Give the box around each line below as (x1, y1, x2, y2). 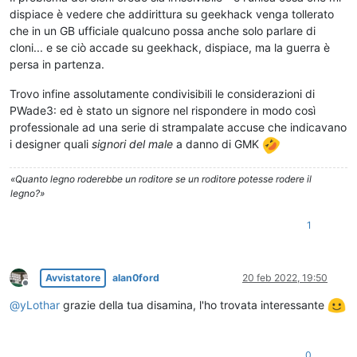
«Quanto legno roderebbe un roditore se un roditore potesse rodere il (10, 172, 312, 185)
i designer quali (10, 136, 92, 151)
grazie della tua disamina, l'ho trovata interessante (60, 297, 328, 312)
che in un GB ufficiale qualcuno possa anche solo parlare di (10, 23, 316, 37)
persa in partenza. (10, 57, 104, 71)
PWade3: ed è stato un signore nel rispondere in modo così (10, 103, 316, 117)
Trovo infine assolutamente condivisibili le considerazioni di (10, 86, 315, 100)
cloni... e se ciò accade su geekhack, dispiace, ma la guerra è (10, 40, 330, 54)
